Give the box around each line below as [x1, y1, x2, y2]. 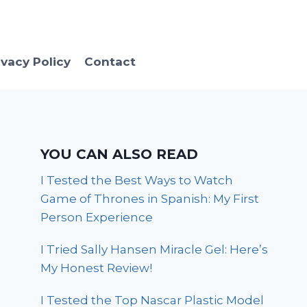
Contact [84, 54, 136, 69]
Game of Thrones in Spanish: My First [40, 192, 260, 206]
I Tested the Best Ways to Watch [40, 173, 234, 188]
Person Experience [40, 210, 153, 225]
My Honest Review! [40, 261, 153, 275]
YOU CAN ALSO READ [40, 146, 199, 163]
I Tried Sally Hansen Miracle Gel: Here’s [40, 243, 269, 257]
